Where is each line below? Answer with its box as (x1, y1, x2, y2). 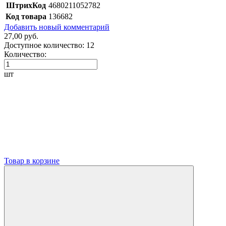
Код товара (6, 12, 46, 21)
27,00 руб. (4, 31, 38, 40)
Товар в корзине (4, 156, 60, 165)
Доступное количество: (4, 40, 84, 49)
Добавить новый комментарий (4, 22, 109, 31)
